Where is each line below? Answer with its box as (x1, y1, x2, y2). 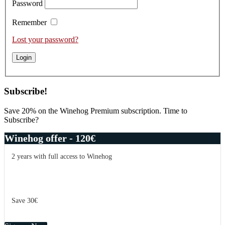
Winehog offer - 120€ (5, 133, 95, 144)
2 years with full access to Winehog (12, 153, 112, 160)
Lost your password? (12, 35, 78, 44)
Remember (12, 18, 47, 27)
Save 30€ (12, 197, 38, 204)
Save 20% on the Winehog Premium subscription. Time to (4, 106, 187, 115)
